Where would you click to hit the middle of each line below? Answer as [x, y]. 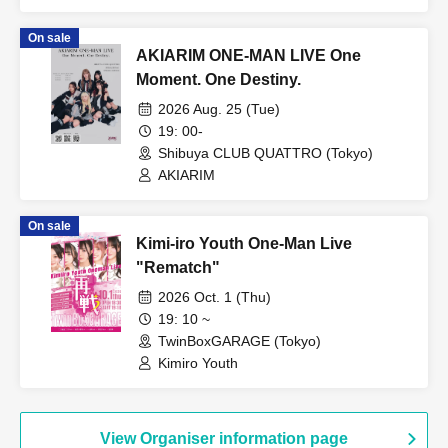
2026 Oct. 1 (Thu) [214, 297]
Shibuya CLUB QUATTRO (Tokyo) [265, 153]
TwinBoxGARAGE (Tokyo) [239, 341]
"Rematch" [178, 268]
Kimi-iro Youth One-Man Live [244, 244]
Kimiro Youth [198, 363]
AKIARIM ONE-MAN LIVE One [248, 56]
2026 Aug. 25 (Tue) [219, 109]
